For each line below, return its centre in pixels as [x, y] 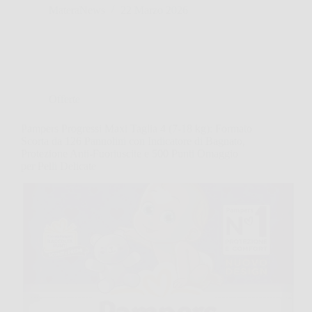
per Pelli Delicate [58, 166]
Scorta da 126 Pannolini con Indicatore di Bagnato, [133, 141]
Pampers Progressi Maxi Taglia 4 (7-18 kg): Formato [136, 129]
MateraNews [77, 10]
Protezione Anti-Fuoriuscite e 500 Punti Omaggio [130, 154]
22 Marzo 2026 [154, 10]
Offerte [64, 100]
